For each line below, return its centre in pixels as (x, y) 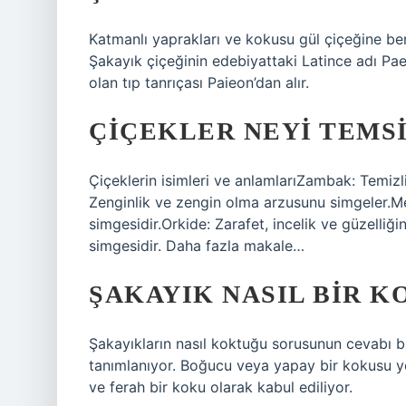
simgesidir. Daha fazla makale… (197, 246)
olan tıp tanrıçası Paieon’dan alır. (199, 82)
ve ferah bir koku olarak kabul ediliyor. (221, 387)
